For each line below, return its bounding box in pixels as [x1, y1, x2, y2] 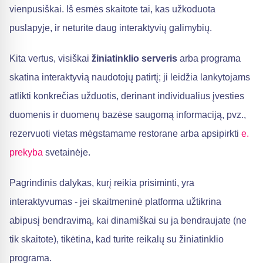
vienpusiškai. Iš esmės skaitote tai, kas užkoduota [9, 4, 215, 14]
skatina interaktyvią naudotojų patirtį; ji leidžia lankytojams [9, 72, 250, 82]
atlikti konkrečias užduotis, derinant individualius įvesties [9, 91, 244, 101]
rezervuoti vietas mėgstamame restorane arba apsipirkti [9, 129, 241, 139]
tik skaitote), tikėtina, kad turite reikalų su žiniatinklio [9, 234, 224, 244]
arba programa [177, 53, 241, 63]
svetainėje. [43, 147, 90, 157]
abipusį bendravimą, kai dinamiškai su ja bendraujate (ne [9, 215, 247, 225]
